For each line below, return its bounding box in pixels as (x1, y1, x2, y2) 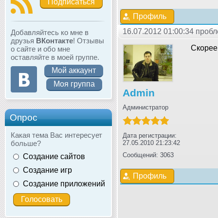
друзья (11, 36, 36, 45)
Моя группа (54, 79, 95, 88)
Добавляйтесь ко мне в (11, 28, 89, 36)
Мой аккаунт (52, 66, 96, 74)
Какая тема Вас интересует (11, 130, 102, 139)
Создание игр (23, 165, 72, 174)
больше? (11, 139, 41, 147)
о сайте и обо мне (11, 44, 70, 53)
